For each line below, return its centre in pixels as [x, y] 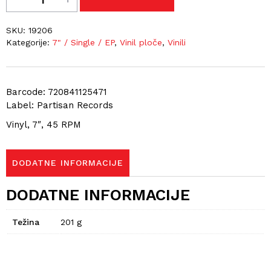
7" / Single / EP [83, 42]
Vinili [177, 42]
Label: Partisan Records [60, 105]
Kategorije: [29, 42]
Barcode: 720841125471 [57, 92]
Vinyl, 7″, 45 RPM [44, 125]
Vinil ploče [141, 42]
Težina [26, 222]
